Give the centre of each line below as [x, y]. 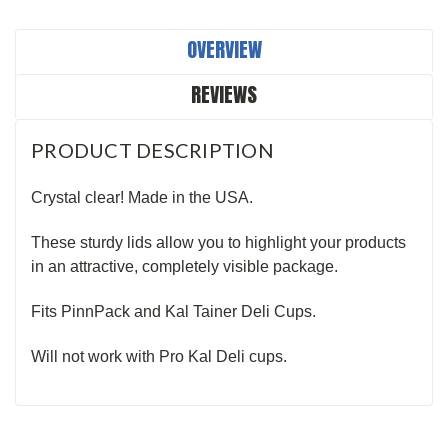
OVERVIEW [224, 49]
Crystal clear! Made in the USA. [144, 197]
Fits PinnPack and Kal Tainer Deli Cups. [173, 311]
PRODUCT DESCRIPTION [152, 149]
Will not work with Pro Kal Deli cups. [163, 356]
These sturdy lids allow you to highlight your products [218, 242]
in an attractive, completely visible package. [186, 266]
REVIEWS [224, 94]
